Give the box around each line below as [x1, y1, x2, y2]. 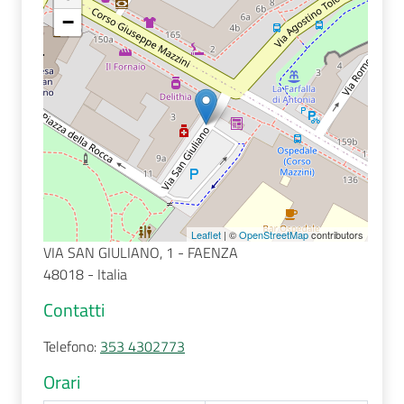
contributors [308, 227, 363, 242]
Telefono [43, 335, 94, 357]
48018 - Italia [43, 263, 127, 285]
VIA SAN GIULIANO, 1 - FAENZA [43, 242, 238, 263]
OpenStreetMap [239, 227, 308, 242]
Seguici [22, 66, 63, 87]
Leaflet [191, 227, 221, 242]
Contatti [43, 296, 105, 324]
